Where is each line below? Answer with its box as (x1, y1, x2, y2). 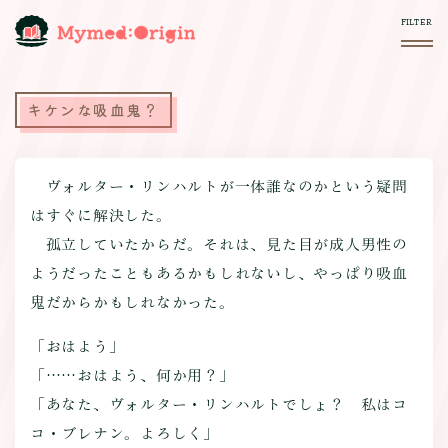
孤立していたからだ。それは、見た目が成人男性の (29, 237, 408, 253)
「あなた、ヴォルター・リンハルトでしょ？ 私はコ (29, 397, 408, 413)
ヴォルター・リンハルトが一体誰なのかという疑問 (29, 179, 408, 195)
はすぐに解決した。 (29, 208, 172, 224)
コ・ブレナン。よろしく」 (29, 426, 219, 442)
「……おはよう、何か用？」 (29, 368, 235, 384)
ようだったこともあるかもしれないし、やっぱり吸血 (29, 266, 408, 282)
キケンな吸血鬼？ (27, 98, 160, 120)
